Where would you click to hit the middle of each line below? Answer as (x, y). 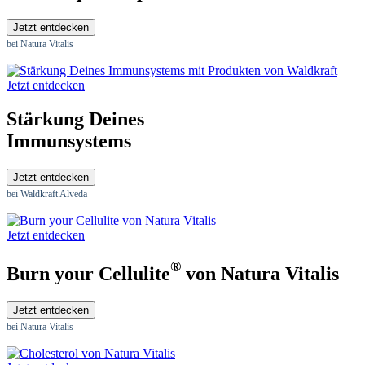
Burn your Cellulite (88, 274)
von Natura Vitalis (260, 274)
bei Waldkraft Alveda (47, 194)
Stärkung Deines (75, 119)
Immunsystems (69, 141)
